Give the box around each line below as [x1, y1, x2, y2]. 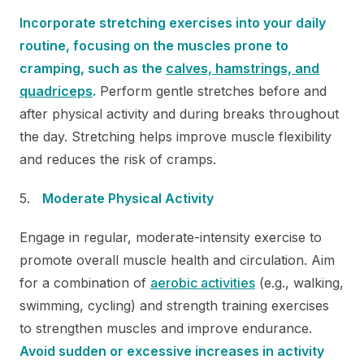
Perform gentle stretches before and [96, 82, 327, 99]
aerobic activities [150, 274, 255, 291]
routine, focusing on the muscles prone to [19, 37, 288, 54]
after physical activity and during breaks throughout [19, 105, 339, 122]
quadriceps [19, 82, 93, 99]
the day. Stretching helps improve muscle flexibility [19, 128, 331, 145]
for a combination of [19, 274, 150, 291]
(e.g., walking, [255, 274, 344, 291]
